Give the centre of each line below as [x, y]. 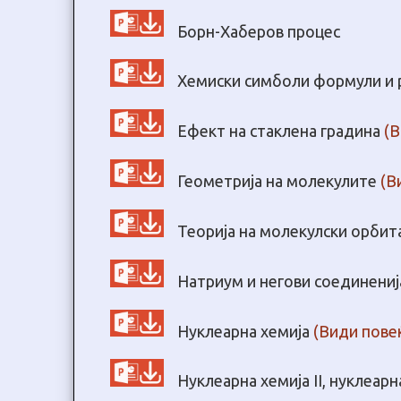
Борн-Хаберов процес [259, 31]
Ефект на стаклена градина [281, 131]
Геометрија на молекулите [279, 180]
